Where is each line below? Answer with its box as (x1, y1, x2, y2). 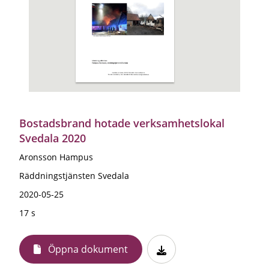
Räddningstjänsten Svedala (19, 169, 129, 181)
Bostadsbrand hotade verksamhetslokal (19, 115, 225, 130)
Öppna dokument (48, 242, 128, 256)
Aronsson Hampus (19, 151, 93, 163)
